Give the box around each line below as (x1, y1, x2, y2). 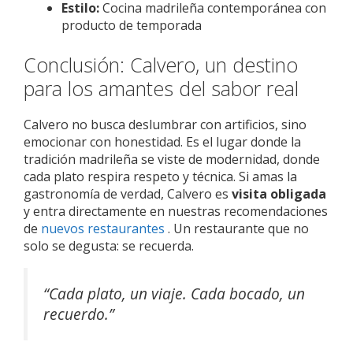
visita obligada (232, 184, 326, 203)
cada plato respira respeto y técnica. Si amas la (24, 167, 297, 185)
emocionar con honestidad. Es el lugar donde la (24, 132, 301, 150)
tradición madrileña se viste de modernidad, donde (24, 150, 320, 168)
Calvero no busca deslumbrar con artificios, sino (24, 115, 307, 133)
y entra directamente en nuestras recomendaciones (24, 202, 328, 220)
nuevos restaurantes (41, 219, 165, 237)
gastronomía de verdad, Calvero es (24, 184, 232, 203)
